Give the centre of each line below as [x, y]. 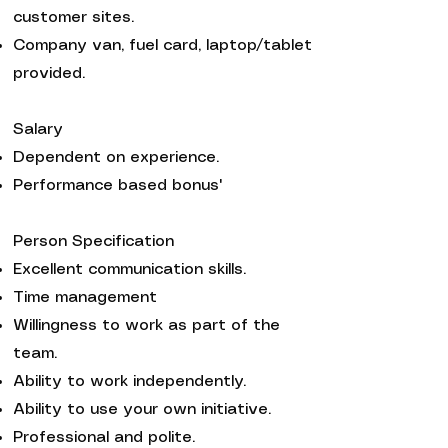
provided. [49, 73]
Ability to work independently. [129, 381]
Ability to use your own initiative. [142, 409]
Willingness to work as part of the [146, 325]
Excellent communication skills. [129, 269]
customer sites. [73, 17]
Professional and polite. [104, 437]
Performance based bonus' [117, 185]
